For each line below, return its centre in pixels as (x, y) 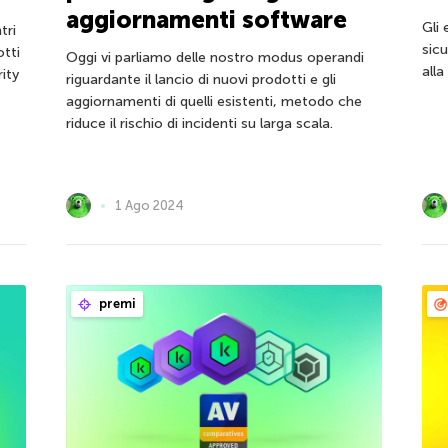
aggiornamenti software (206, 20)
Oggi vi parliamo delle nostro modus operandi (214, 58)
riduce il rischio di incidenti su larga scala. (199, 124)
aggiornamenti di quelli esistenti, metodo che (213, 102)
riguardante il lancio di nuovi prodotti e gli (200, 80)
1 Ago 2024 (149, 205)
